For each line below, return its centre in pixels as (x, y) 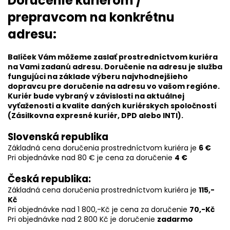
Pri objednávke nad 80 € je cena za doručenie (91, 158)
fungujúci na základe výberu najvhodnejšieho (98, 76)
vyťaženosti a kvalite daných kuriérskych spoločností (112, 106)
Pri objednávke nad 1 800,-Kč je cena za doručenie (99, 209)
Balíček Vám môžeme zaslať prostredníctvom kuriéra (113, 57)
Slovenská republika (58, 137)
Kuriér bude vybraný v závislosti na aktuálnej (96, 96)
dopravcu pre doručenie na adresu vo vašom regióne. (114, 86)
